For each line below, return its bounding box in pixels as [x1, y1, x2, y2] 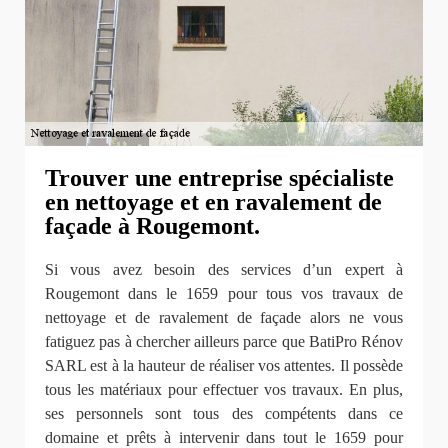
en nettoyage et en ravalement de [45, 189, 382, 216]
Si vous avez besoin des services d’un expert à [45, 261, 403, 279]
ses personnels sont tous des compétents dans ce [45, 405, 403, 423]
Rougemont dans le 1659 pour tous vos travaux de [45, 285, 403, 303]
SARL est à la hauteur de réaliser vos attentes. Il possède [45, 357, 403, 375]
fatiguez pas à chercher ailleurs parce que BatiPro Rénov [45, 333, 403, 351]
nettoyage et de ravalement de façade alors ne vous [45, 309, 403, 327]
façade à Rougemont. [45, 213, 260, 240]
